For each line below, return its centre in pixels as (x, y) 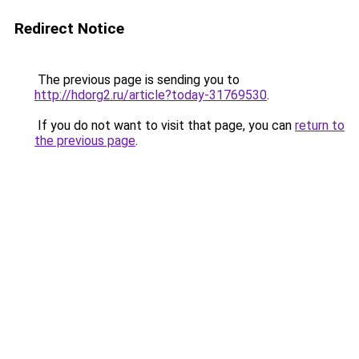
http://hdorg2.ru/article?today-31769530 (151, 95)
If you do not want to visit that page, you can (165, 125)
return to (320, 125)
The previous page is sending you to (137, 80)
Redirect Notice (69, 28)
